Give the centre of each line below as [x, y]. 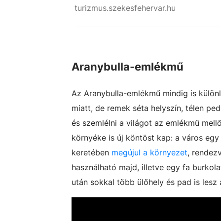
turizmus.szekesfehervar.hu [125, 8]
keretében [92, 152]
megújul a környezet [149, 152]
